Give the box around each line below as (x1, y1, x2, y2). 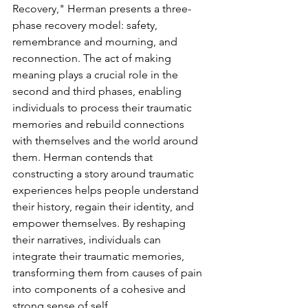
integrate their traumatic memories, (12, 250, 187, 263)
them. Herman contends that (12, 151, 155, 164)
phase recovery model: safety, (12, 19, 160, 32)
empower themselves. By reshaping (12, 217, 188, 230)
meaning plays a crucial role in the (12, 68, 181, 81)
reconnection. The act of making (12, 52, 174, 65)
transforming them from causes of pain (12, 266, 205, 279)
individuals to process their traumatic (12, 101, 195, 114)
